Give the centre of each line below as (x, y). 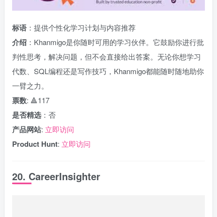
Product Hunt (35, 144)
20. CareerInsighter (56, 176)
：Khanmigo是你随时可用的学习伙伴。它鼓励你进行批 (115, 42)
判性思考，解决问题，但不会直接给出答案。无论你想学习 (107, 56)
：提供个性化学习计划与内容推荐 (81, 27)
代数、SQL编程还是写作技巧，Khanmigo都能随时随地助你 (108, 71)
